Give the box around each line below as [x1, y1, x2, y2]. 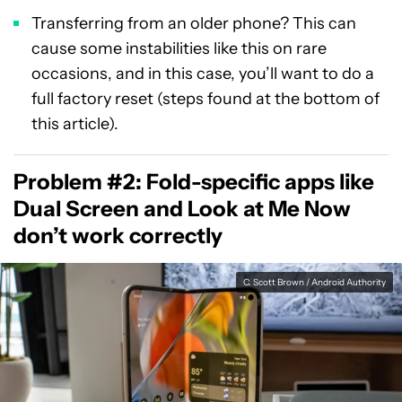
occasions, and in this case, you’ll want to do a [31, 64, 374, 83]
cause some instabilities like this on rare [31, 39, 327, 58]
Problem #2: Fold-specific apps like [13, 169, 374, 195]
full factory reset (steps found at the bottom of [31, 89, 380, 109]
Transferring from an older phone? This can [31, 13, 356, 33]
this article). [31, 114, 118, 134]
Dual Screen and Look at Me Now [13, 196, 351, 222]
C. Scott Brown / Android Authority [243, 276, 386, 288]
